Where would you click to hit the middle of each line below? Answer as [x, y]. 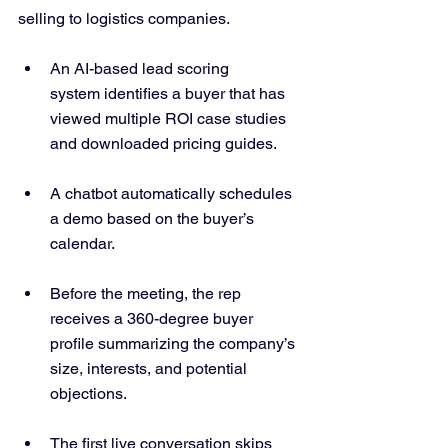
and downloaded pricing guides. [163, 143]
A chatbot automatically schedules [173, 193]
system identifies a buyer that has [169, 93]
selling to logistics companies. [124, 18]
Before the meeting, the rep [147, 293]
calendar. [82, 243]
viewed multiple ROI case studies [170, 118]
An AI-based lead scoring [141, 68]
